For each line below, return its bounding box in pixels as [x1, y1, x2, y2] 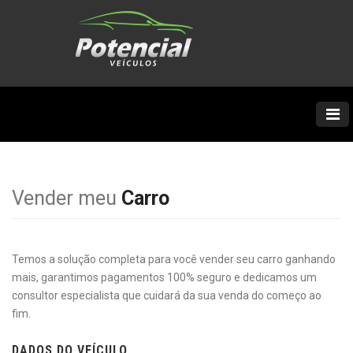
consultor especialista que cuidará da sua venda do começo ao [12, 289, 321, 302]
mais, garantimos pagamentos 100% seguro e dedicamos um [12, 271, 317, 284]
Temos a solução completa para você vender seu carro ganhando [12, 253, 336, 266]
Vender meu [12, 187, 121, 210]
